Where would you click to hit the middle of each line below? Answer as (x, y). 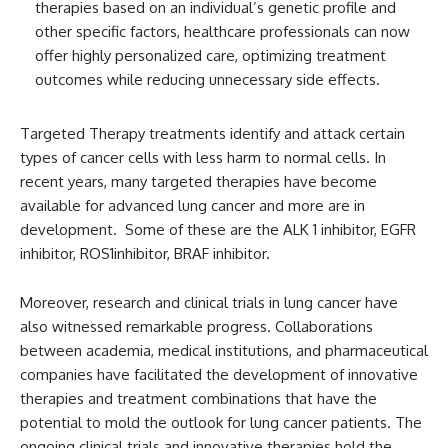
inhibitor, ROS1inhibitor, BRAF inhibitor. (145, 254)
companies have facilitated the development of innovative (219, 375)
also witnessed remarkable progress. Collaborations (196, 327)
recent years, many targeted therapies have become (198, 182)
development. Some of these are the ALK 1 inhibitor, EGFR (218, 230)
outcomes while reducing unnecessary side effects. (207, 80)
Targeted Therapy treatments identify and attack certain (212, 134)
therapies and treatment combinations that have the (198, 399)
